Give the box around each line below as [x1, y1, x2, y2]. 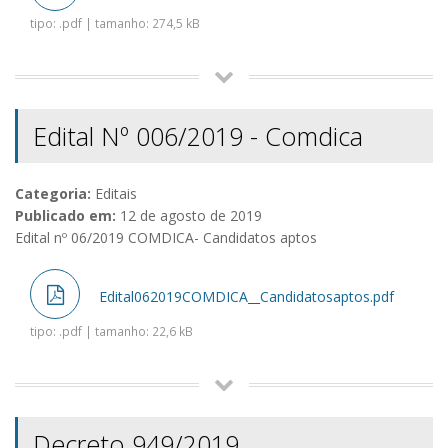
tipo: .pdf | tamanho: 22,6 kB [30, 323, 193, 340]
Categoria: [15, 184, 91, 204]
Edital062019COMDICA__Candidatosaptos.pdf [95, 287, 394, 307]
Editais [91, 184, 137, 204]
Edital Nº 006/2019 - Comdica [33, 119, 363, 154]
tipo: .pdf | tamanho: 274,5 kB [30, 15, 200, 32]
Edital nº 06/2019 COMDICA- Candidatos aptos [15, 228, 317, 248]
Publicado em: [15, 206, 116, 226]
